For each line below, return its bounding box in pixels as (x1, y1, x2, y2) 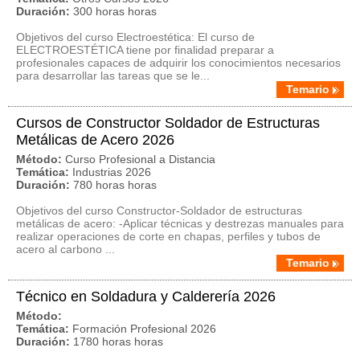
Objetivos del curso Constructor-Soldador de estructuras (16, 204, 302, 217)
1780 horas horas (73, 335, 163, 348)
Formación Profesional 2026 (72, 322, 216, 335)
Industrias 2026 (72, 166, 151, 178)
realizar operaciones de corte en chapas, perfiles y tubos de (16, 230, 321, 243)
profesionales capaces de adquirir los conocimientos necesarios (16, 56, 341, 69)
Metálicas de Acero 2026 (16, 132, 174, 148)
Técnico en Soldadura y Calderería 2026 (16, 288, 276, 305)
